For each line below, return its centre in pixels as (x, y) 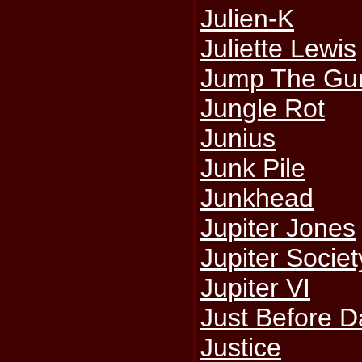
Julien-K (248, 19)
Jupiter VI (256, 288)
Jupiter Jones (278, 228)
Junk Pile (253, 168)
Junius (238, 138)
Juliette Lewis (279, 48)
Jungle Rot (263, 108)
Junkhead (257, 198)
